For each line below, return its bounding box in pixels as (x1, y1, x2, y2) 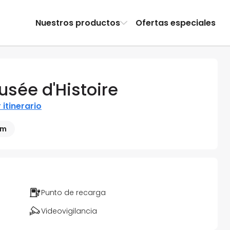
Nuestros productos (35, 16, 121, 29)
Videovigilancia (41, 206, 97, 217)
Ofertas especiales (136, 16, 216, 29)
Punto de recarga (41, 187, 106, 198)
